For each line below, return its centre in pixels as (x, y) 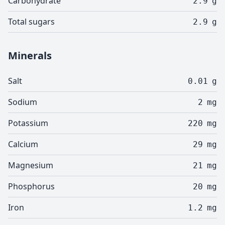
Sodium (23, 102)
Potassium (28, 123)
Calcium (23, 144)
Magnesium (31, 165)
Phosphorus (31, 186)
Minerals (30, 55)
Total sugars (31, 22)
